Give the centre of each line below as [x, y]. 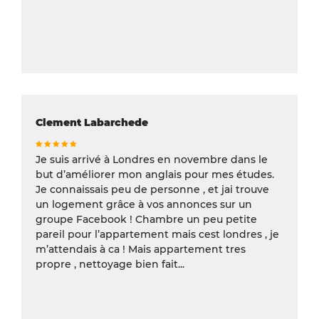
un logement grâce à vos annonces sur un [144, 204]
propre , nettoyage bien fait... [110, 264]
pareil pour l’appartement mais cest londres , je [157, 234]
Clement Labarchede [92, 122]
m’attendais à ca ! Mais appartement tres [141, 249]
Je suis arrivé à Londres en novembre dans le [152, 159]
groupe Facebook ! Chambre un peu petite [146, 219]
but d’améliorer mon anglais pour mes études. [155, 174]
